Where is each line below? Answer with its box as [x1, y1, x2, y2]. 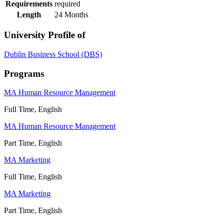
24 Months [55, 10, 88, 19]
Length [17, 10, 41, 19]
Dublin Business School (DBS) [4, 50, 102, 59]
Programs [4, 68, 44, 79]
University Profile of [4, 30, 85, 41]
